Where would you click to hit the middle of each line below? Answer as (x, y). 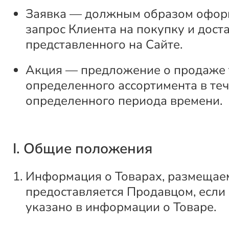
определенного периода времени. (124, 100)
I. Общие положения (83, 148)
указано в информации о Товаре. (121, 207)
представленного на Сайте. (104, 44)
